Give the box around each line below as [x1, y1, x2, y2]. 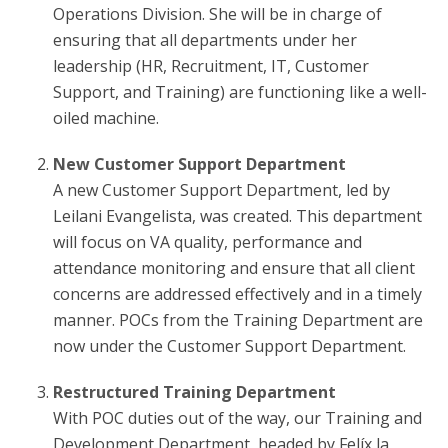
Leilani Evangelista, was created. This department [52, 205, 422, 227]
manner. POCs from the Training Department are [52, 309, 423, 331]
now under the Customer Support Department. [52, 335, 406, 357]
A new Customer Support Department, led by [52, 179, 390, 201]
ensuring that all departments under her [52, 29, 357, 51]
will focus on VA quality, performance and [52, 231, 362, 253]
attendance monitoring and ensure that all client [52, 257, 415, 279]
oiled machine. [52, 107, 159, 129]
